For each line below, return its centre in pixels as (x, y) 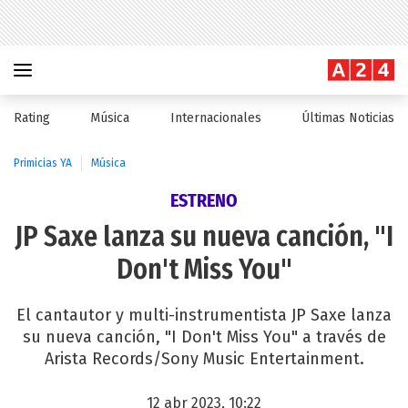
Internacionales (215, 118)
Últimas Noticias (347, 118)
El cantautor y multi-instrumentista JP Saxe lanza (204, 315)
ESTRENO (204, 200)
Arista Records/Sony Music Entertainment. (204, 359)
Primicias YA (43, 163)
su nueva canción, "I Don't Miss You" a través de (204, 337)
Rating (32, 118)
